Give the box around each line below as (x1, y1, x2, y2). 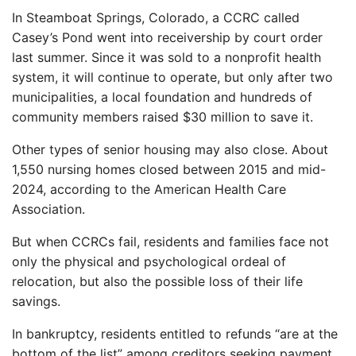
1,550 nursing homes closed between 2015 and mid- (12, 161, 326, 177)
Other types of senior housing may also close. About (12, 141, 328, 157)
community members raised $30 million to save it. (12, 109, 313, 125)
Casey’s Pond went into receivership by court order (12, 29, 323, 45)
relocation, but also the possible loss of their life (12, 273, 303, 289)
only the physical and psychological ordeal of (12, 253, 286, 269)
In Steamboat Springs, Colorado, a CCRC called (12, 10, 300, 25)
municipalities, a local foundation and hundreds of (12, 89, 312, 105)
